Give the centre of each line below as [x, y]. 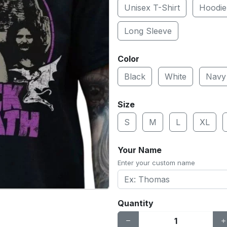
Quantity [136, 203]
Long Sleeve [148, 31]
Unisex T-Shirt [152, 8]
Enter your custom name [156, 163]
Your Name [140, 150]
